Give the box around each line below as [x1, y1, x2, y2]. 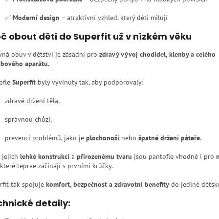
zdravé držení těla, [5, 96, 60, 106]
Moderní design [13, 13, 60, 22]
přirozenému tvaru [77, 152, 132, 161]
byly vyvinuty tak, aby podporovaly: [36, 78, 143, 87]
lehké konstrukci [20, 152, 69, 161]
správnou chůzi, [5, 115, 52, 124]
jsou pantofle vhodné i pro [132, 152, 216, 161]
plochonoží [86, 133, 119, 143]
